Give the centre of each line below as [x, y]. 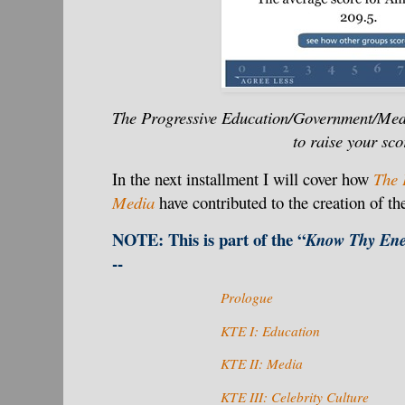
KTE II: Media [262, 364]
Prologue [247, 298]
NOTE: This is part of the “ [209, 240]
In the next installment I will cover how [243, 178]
